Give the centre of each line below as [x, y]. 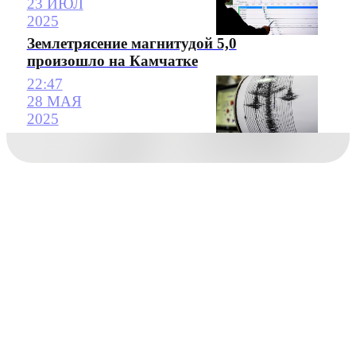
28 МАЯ [54, 101]
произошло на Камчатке [112, 61]
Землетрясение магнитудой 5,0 [132, 44]
